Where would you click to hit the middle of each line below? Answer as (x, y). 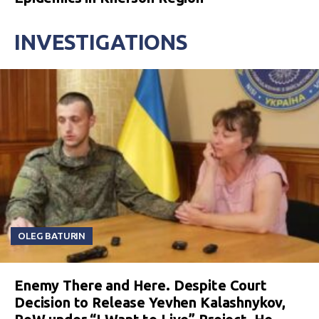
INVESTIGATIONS (101, 42)
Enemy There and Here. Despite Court (141, 286)
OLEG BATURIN (52, 236)
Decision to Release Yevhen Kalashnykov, (150, 303)
